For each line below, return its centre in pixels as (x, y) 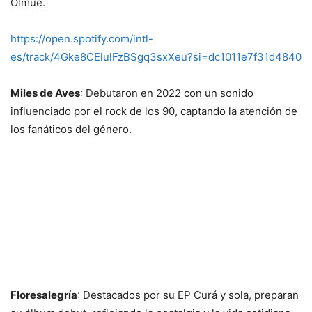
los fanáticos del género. (71, 129)
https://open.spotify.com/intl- (82, 38)
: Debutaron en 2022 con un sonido (167, 93)
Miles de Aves (45, 93)
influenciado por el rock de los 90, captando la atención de (154, 111)
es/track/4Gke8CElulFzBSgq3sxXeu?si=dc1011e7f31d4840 (156, 56)
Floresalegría (44, 295)
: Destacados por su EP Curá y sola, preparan (188, 295)
